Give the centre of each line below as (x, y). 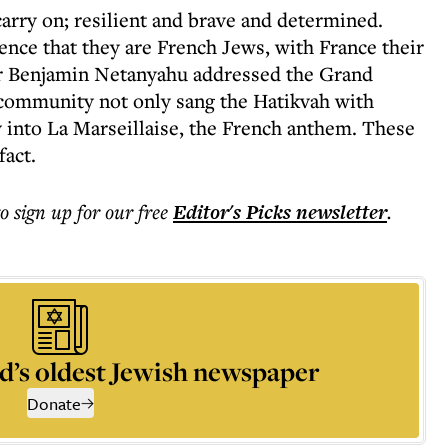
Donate (53, 403)
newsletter (339, 212)
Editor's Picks (232, 212)
